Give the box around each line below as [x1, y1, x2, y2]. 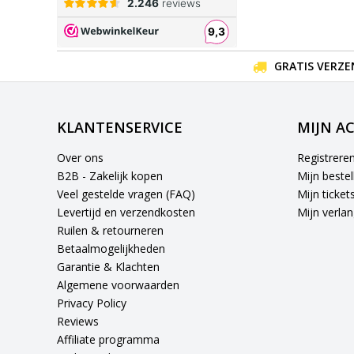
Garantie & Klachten [57, 258, 160, 274]
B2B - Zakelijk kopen [57, 168, 163, 183]
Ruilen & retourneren [57, 222, 164, 238]
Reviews [57, 313, 99, 329]
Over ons [57, 149, 104, 165]
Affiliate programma [57, 331, 160, 347]
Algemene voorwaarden [57, 277, 179, 292]
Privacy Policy [57, 295, 126, 311]
